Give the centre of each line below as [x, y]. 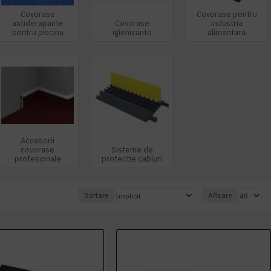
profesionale [38, 158]
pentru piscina [38, 33]
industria [227, 24]
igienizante [132, 33]
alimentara [227, 33]
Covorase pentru [227, 15]
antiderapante [38, 24]
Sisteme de [132, 149]
